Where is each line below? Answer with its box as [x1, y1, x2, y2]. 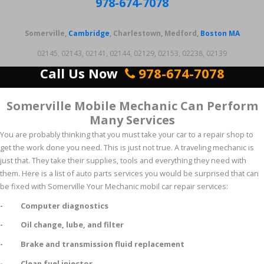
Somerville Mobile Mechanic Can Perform [6, 98, 258, 114]
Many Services [89, 112, 175, 128]
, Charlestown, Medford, [109, 28, 200, 39]
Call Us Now [39, 64, 121, 82]
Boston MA [200, 28, 240, 39]
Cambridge [68, 28, 110, 39]
